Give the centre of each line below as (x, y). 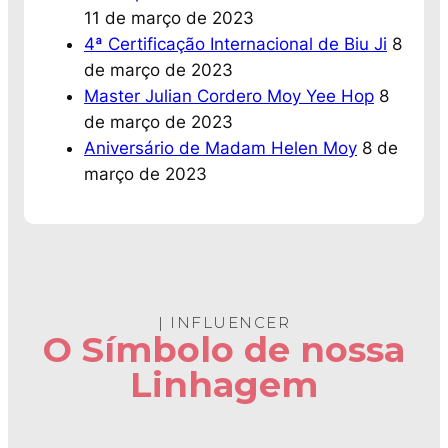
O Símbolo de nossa (224, 349)
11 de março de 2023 (169, 17)
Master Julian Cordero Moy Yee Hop (229, 95)
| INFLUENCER (224, 322)
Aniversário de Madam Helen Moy (220, 147)
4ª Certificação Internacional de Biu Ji (235, 43)
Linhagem (224, 384)
